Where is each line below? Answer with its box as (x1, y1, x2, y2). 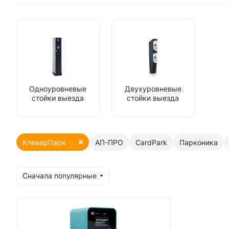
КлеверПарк (22, 138, 66, 147)
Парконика (179, 138, 218, 147)
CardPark (135, 138, 167, 147)
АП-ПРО (95, 138, 123, 147)
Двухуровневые (124, 84, 181, 93)
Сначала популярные (22, 171, 97, 180)
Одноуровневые (29, 84, 87, 93)
